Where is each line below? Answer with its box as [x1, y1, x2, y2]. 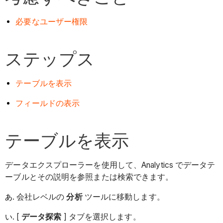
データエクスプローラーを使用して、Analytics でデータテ [5, 160, 216, 170]
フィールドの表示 [15, 98, 80, 108]
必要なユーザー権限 [15, 16, 88, 26]
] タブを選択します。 [61, 212, 141, 222]
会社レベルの [16, 192, 67, 202]
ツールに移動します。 [82, 192, 165, 202]
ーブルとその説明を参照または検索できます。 [5, 172, 174, 182]
